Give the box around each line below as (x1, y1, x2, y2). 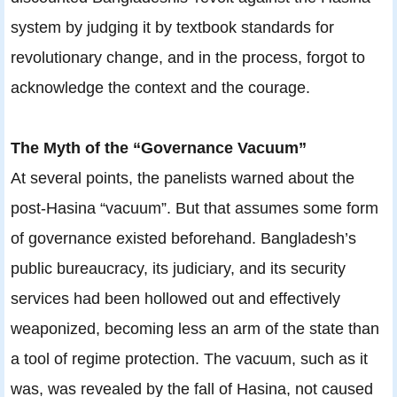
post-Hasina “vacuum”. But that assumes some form (11, 198, 378, 217)
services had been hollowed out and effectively (11, 288, 340, 307)
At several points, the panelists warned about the (11, 167, 354, 187)
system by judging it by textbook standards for (11, 17, 334, 36)
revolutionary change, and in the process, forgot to (11, 47, 365, 66)
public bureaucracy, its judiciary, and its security (11, 258, 346, 277)
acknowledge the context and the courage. (11, 77, 310, 97)
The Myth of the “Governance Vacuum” (11, 137, 307, 157)
